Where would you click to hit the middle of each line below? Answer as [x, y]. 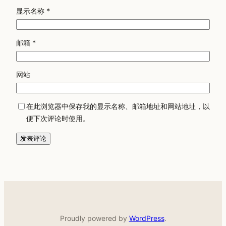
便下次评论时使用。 [58, 119]
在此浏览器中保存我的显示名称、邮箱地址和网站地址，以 [118, 106]
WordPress [147, 218]
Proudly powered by [94, 218]
